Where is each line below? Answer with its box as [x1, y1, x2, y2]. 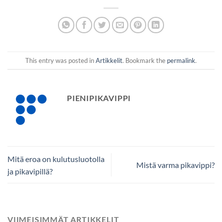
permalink [167, 56, 195, 64]
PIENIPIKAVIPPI [67, 93, 131, 103]
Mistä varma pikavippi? [136, 160, 215, 169]
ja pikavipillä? [7, 166, 53, 176]
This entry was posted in [25, 56, 96, 64]
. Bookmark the [122, 56, 167, 64]
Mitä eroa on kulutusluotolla [7, 154, 105, 164]
